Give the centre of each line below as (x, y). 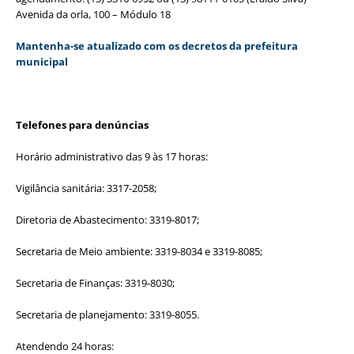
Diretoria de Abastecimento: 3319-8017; (107, 219)
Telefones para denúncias (82, 124)
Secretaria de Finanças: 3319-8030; (95, 282)
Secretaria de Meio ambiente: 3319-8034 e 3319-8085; (139, 251)
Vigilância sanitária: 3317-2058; (86, 188)
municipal (42, 61)
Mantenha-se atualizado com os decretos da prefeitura (157, 45)
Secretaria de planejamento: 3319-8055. (107, 314)
